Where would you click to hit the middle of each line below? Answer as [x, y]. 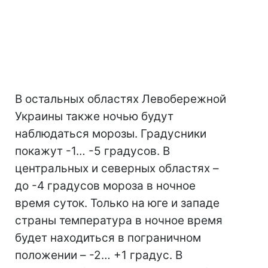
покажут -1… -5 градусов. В [92, 151]
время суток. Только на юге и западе [117, 203]
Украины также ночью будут [94, 117]
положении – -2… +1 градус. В [99, 255]
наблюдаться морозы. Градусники [111, 134]
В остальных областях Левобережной [121, 99]
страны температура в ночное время [119, 221]
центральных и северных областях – [117, 169]
